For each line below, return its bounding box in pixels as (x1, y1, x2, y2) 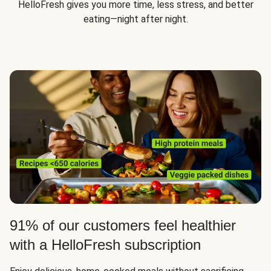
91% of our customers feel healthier (10, 217, 236, 233)
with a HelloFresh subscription (10, 237, 201, 253)
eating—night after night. (83, 13, 188, 25)
